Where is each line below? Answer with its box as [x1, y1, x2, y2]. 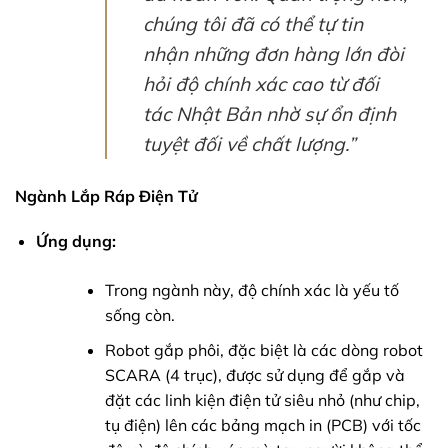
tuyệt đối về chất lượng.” [142, 131, 356, 156]
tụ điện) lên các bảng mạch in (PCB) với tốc [104, 415, 421, 436]
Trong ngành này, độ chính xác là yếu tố [104, 280, 399, 301]
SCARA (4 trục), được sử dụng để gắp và [104, 365, 405, 386]
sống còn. [104, 305, 175, 326]
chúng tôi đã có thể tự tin [142, 11, 363, 36]
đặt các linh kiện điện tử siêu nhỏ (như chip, [104, 390, 420, 411]
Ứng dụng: [35, 231, 116, 252]
